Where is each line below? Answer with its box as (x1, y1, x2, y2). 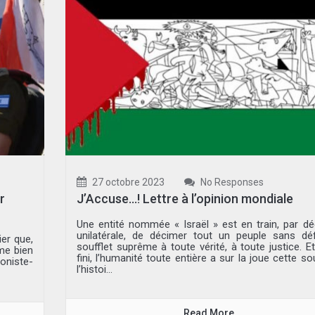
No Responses (198, 176, 264, 188)
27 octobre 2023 (89, 176, 165, 188)
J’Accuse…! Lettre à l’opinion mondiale (76, 191, 293, 207)
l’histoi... (76, 263, 112, 276)
